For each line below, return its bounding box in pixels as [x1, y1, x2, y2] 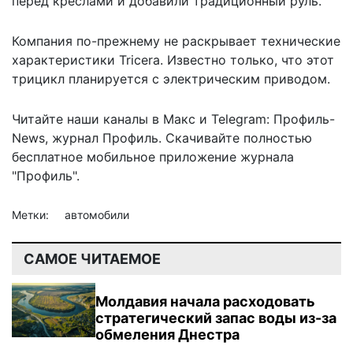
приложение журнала [155, 148, 294, 165]
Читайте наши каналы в [12, 110, 163, 127]
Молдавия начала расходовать [95, 292, 316, 310]
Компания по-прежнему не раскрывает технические [12, 32, 340, 49]
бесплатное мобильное [12, 148, 155, 165]
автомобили [65, 207, 129, 221]
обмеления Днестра [95, 325, 240, 343]
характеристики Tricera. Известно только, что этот [12, 51, 334, 68]
